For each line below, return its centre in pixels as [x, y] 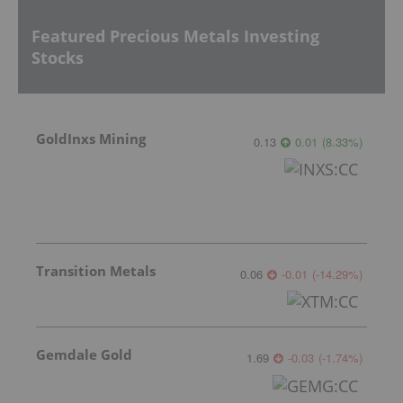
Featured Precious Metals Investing [175, 36]
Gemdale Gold [84, 355]
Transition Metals [96, 271]
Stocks [58, 57]
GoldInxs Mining [91, 139]
